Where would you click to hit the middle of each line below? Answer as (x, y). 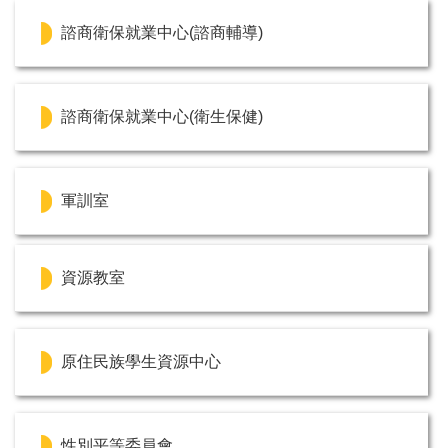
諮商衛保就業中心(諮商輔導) (162, 33)
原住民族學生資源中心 (141, 362)
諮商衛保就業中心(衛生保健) (162, 117)
